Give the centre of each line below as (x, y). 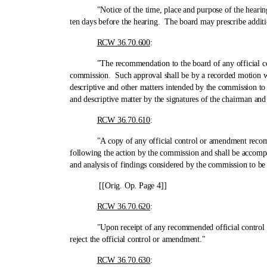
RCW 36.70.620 (124, 207)
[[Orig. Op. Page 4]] (118, 186)
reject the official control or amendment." (138, 239)
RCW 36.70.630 (124, 260)
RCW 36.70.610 (124, 120)
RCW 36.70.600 (124, 43)
